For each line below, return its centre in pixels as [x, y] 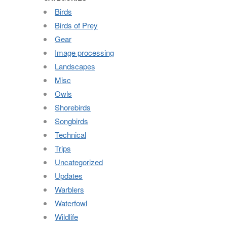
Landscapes [75, 66]
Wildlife [66, 217]
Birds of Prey [76, 25]
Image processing [84, 52]
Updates [69, 176]
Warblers [69, 189]
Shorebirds [73, 107]
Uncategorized [79, 162]
